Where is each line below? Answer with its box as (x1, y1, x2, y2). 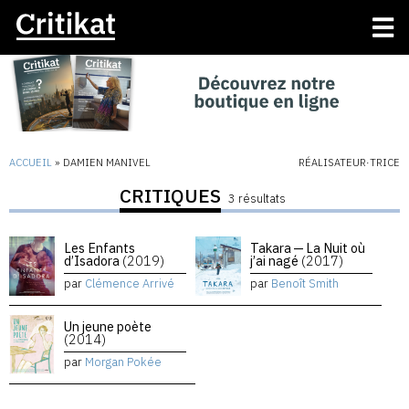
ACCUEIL (9, 156, 52, 169)
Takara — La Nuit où (250, 238, 365, 257)
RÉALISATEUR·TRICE (299, 156, 400, 169)
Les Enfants (64, 238, 135, 257)
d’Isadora (64, 251, 122, 269)
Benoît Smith (271, 276, 339, 292)
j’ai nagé (250, 251, 301, 269)
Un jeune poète (64, 317, 152, 335)
